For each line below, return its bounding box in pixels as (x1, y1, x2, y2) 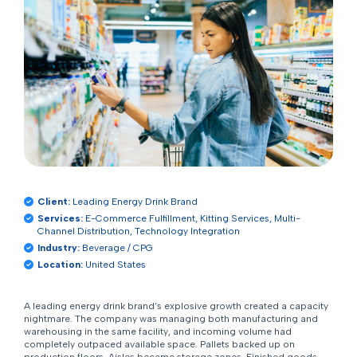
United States (82, 259, 146, 271)
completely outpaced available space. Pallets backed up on (23, 339, 295, 351)
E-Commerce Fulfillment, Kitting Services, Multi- (82, 213, 300, 225)
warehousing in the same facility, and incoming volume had (23, 326, 292, 338)
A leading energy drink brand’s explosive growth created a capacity (23, 300, 328, 312)
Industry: (37, 242, 80, 254)
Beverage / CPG (79, 242, 153, 254)
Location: (37, 259, 83, 271)
